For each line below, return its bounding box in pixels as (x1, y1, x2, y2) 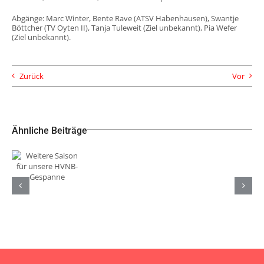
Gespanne (26, 190, 68, 203)
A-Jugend (111, 210, 153, 222)
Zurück (19, 71, 44, 81)
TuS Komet (192, 160, 242, 173)
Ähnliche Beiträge (11, 125, 87, 136)
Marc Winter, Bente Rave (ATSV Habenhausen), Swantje (44, 13, 239, 24)
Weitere (30, 134, 64, 146)
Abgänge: (11, 13, 44, 24)
